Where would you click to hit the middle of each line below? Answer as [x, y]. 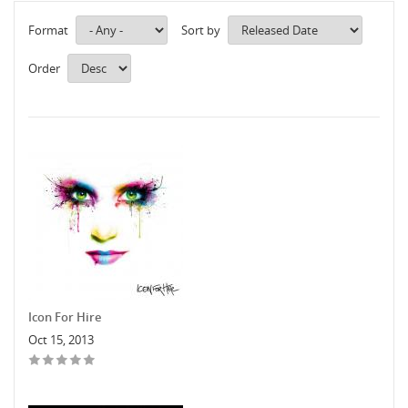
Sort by [201, 30]
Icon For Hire [65, 316]
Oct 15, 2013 [61, 339]
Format [48, 30]
